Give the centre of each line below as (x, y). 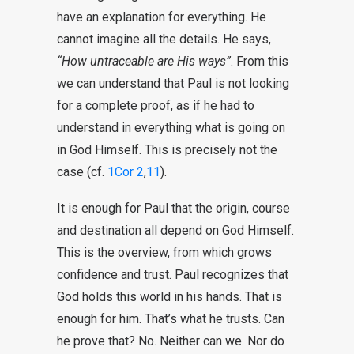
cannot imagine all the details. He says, (164, 39)
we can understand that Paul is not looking (173, 83)
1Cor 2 (126, 172)
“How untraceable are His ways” (144, 61)
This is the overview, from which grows (164, 252)
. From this (260, 61)
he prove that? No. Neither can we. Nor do (171, 341)
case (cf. (82, 172)
